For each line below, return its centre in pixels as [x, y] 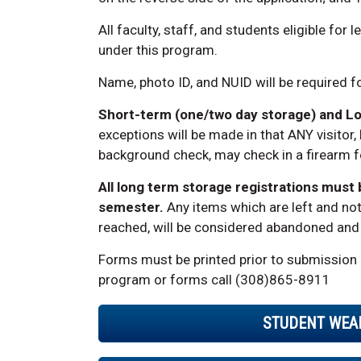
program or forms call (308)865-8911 [214, 279]
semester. [131, 207]
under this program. [158, 50]
